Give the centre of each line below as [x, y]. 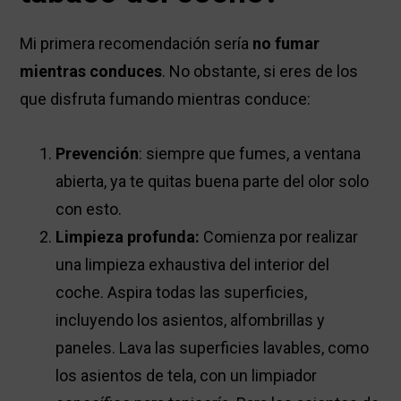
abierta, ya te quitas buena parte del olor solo [213, 182]
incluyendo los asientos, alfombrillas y [191, 320]
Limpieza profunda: [128, 237]
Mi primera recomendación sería [137, 44]
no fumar [286, 44]
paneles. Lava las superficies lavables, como [213, 348]
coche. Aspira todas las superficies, [182, 293]
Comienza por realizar [279, 237]
